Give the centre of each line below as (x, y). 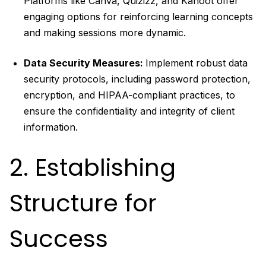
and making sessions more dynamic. (105, 32)
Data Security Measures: (85, 63)
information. (51, 127)
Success (59, 238)
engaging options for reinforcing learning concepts (138, 16)
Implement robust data (197, 63)
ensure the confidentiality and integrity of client (129, 111)
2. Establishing (93, 167)
